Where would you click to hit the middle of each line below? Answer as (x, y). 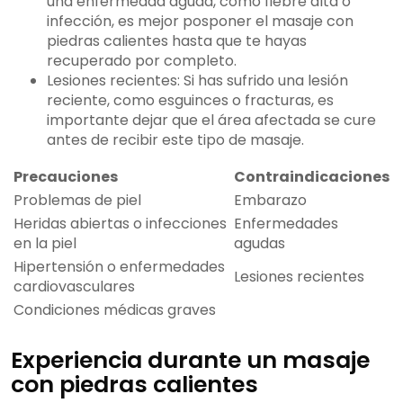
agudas (260, 244)
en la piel (45, 244)
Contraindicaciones (312, 177)
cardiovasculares (74, 287)
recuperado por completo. (142, 61)
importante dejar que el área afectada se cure (211, 121)
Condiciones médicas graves (115, 310)
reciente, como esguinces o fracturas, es (190, 101)
